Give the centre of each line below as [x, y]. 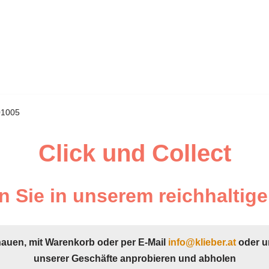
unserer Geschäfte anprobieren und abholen [134, 258]
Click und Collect [134, 153]
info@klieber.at [202, 242]
